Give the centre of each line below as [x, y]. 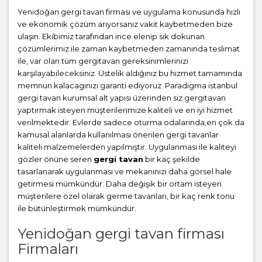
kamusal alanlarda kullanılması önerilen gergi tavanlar [118, 135]
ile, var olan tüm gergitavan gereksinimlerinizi [103, 61]
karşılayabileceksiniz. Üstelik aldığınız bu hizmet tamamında [130, 73]
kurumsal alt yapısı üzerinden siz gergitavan [143, 98]
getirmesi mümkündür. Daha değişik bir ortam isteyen [120, 184]
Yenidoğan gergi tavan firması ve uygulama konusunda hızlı [129, 12]
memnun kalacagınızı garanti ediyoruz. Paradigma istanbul [127, 86]
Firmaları [48, 249]
